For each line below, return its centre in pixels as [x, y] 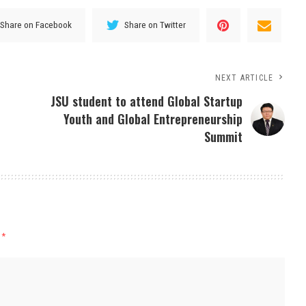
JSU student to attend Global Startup [147, 101]
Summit [224, 136]
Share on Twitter [155, 25]
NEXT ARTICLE [244, 78]
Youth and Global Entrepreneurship [153, 119]
